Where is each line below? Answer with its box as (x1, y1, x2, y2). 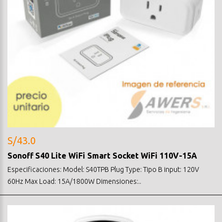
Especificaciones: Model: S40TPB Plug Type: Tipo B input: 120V (7, 165, 199, 173)
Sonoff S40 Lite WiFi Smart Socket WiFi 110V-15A (7, 151, 197, 160)
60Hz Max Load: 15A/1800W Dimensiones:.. (7, 177, 141, 185)
